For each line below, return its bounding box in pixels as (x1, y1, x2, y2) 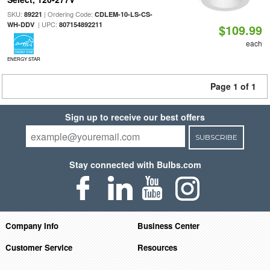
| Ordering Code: (42, 9, 95, 19)
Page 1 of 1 (210, 80, 256, 92)
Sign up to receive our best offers (65, 111, 205, 123)
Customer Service (5, 241, 72, 253)
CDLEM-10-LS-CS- (94, 10, 152, 19)
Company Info (5, 219, 58, 231)
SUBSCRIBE (195, 133, 237, 142)
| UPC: (34, 19, 59, 29)
